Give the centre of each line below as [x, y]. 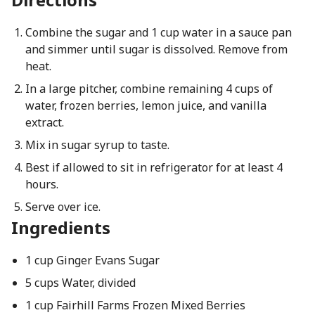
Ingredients [61, 227]
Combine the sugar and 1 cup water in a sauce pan [158, 32]
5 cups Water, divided [80, 283]
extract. [44, 122]
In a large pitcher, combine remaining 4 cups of [149, 89]
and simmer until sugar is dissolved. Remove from [156, 49]
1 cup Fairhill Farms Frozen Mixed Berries [135, 305]
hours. [41, 184]
